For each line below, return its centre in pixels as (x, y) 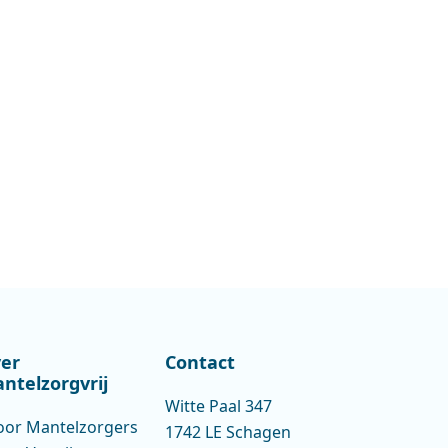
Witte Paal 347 (219, 406)
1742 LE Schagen (228, 432)
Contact (200, 362)
